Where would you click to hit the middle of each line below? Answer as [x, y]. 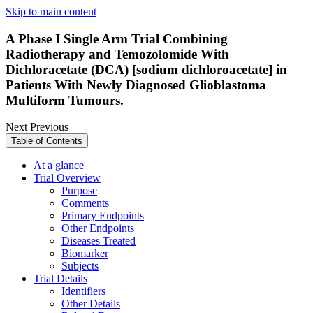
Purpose [79, 191]
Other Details [91, 304]
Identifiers [83, 291]
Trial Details [60, 279]
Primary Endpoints [103, 216]
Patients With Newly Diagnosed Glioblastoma [136, 85]
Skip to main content [51, 12]
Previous [49, 127]
